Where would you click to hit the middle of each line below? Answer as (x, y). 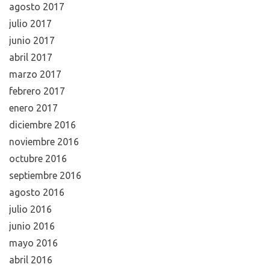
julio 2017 (30, 23)
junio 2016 (32, 226)
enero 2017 (33, 108)
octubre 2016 (38, 158)
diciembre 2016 (42, 124)
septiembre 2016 (45, 175)
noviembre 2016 (44, 141)
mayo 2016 (33, 243)
